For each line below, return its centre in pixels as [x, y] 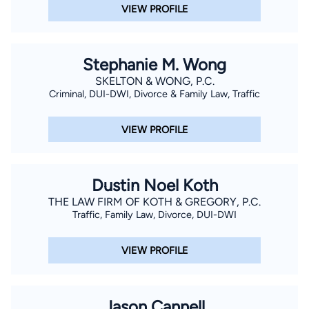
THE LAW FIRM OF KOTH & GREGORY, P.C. [154, 202]
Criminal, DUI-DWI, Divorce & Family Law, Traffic [154, 94]
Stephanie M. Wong [154, 65]
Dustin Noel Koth [154, 186]
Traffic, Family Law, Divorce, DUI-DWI [154, 215]
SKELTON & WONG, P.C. [154, 81]
